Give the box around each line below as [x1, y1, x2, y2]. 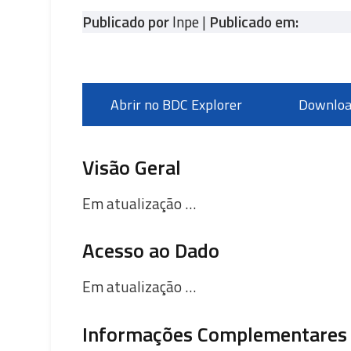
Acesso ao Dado [81, 235, 219, 266]
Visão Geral [81, 151, 181, 183]
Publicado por [81, 9, 172, 33]
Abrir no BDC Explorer [110, 93, 242, 115]
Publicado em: [208, 9, 299, 33]
